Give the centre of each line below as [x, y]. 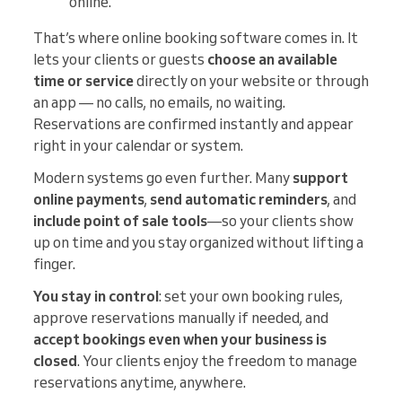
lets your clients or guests [120, 60]
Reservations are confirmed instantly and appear [193, 124]
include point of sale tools [120, 221]
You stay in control [96, 297]
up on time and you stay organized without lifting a [198, 243]
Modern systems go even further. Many [163, 178]
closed [55, 361]
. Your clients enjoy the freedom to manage [217, 361]
